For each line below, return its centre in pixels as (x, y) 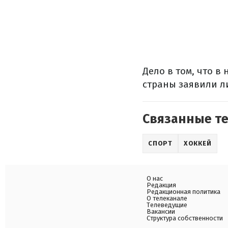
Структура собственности (185, 218)
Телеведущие (167, 205)
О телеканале (167, 198)
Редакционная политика (183, 192)
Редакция (161, 185)
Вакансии (161, 211)
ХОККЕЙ (197, 143)
